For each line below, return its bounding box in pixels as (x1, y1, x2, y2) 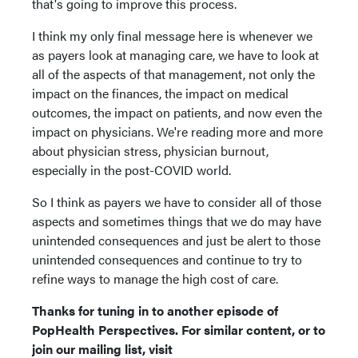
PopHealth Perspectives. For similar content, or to (32, 320, 325, 339)
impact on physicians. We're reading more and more (32, 121, 323, 141)
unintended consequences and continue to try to (32, 249, 302, 268)
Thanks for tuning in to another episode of (32, 300, 278, 320)
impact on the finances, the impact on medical (32, 83, 288, 102)
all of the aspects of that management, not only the (32, 64, 315, 83)
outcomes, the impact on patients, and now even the (32, 102, 322, 121)
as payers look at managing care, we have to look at (32, 45, 319, 64)
